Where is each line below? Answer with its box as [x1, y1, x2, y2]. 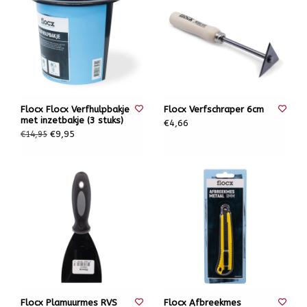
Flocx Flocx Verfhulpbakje [21, 104, 130, 114]
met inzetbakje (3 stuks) [21, 115, 123, 125]
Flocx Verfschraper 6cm [164, 104, 264, 114]
